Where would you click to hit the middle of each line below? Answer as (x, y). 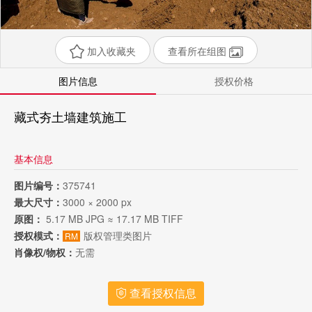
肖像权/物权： (45, 252)
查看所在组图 (198, 51)
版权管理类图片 (118, 235)
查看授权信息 (162, 293)
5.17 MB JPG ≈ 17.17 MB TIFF (113, 219)
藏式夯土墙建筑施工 (70, 116)
